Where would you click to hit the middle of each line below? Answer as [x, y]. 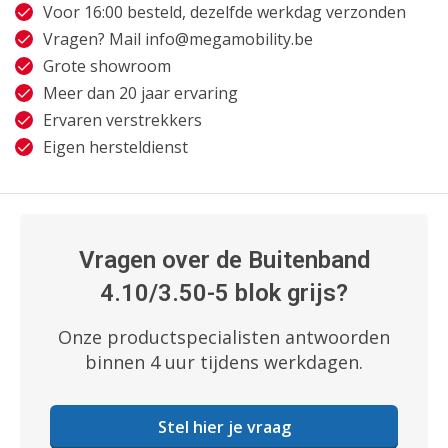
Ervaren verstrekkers [122, 120]
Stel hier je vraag [224, 427]
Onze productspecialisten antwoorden [224, 337]
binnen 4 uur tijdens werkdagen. [224, 362]
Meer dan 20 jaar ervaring [140, 93]
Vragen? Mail [94, 39]
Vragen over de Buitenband [224, 260]
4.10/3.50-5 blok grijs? [224, 293]
